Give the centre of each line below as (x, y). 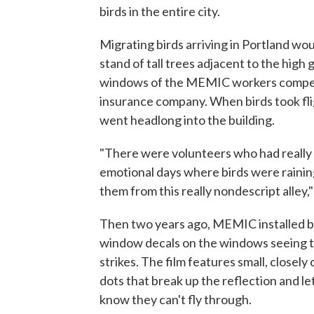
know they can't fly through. (176, 299)
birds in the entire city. (160, 11)
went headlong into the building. (187, 120)
